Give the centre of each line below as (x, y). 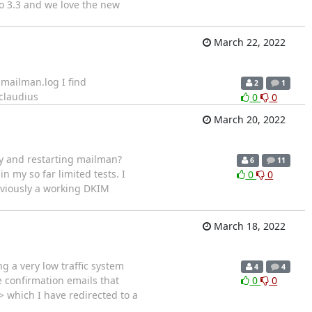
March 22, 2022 (248, 42)
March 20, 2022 (248, 120)
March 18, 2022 (248, 226)
